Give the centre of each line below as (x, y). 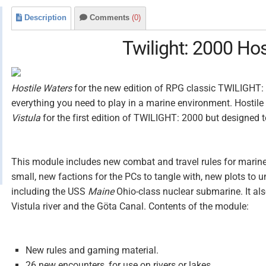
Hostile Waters (42, 88)
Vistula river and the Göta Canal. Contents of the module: (130, 206)
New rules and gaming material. (92, 250)
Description (45, 18)
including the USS (50, 191)
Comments (111, 18)
